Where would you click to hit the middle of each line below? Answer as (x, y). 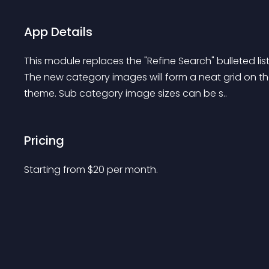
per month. (132, 170)
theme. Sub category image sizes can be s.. (125, 93)
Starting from (56, 170)
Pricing (44, 141)
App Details (58, 32)
